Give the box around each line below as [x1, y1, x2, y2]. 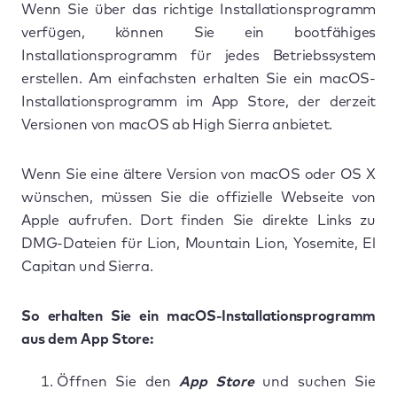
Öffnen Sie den [57, 374, 179, 389]
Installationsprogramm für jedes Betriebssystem [21, 48, 376, 63]
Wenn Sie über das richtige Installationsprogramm [21, 2, 376, 17]
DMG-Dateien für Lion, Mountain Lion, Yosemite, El [21, 236, 376, 251]
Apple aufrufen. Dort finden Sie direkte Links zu [21, 213, 376, 228]
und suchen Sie [254, 374, 377, 389]
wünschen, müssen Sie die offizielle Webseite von [21, 190, 376, 205]
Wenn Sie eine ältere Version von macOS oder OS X [21, 167, 376, 182]
